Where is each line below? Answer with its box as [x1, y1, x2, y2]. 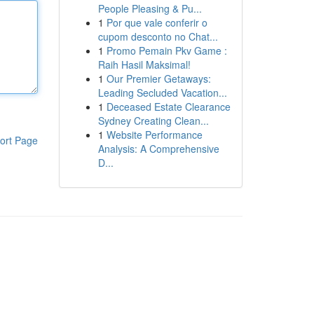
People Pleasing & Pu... [97, 1, 202, 15]
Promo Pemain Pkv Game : [106, 43, 227, 57]
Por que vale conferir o [106, 15, 207, 29]
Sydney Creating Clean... [97, 114, 209, 128]
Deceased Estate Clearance [106, 100, 231, 114]
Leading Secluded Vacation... [97, 86, 227, 100]
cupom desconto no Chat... [97, 29, 218, 43]
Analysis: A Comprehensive [97, 142, 219, 156]
